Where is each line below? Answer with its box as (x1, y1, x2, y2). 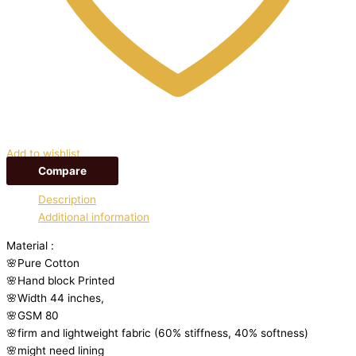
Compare (38, 164, 87, 178)
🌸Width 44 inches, (6, 291, 104, 304)
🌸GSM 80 (6, 308, 59, 322)
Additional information (38, 211, 149, 223)
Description (38, 193, 96, 206)
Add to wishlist (6, 147, 80, 161)
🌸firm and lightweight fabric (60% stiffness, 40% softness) (6, 326, 308, 339)
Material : (6, 238, 54, 252)
